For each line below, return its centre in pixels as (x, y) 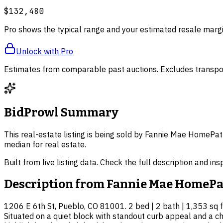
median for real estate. (45, 145)
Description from (55, 184)
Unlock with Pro (45, 51)
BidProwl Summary (61, 113)
